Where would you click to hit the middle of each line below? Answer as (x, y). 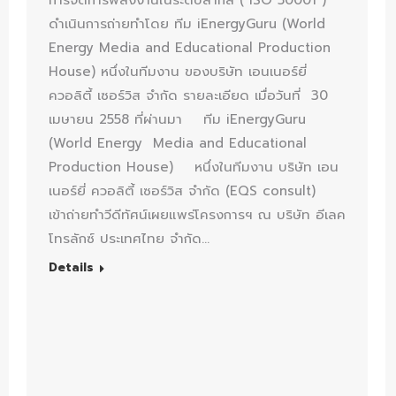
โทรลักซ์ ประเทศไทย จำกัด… (129, 239)
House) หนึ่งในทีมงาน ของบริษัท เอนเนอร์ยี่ (178, 72)
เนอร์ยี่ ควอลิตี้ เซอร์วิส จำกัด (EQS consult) (187, 191)
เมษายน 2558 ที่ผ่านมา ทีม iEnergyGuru (177, 120)
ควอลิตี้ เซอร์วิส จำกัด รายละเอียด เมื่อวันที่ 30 (191, 96)
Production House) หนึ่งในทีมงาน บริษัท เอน (194, 168)
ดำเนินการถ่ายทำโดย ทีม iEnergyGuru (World (187, 24)
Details (71, 268)
